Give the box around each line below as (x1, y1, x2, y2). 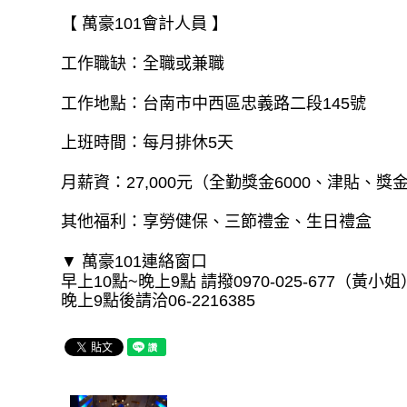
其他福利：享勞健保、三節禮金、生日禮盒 (61, 213, 372, 232)
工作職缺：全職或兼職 (61, 54, 225, 73)
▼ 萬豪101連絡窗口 (61, 252, 208, 271)
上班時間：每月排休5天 (61, 133, 234, 152)
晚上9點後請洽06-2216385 (61, 292, 256, 311)
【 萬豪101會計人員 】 (61, 15, 229, 34)
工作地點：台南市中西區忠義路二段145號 (61, 94, 367, 113)
